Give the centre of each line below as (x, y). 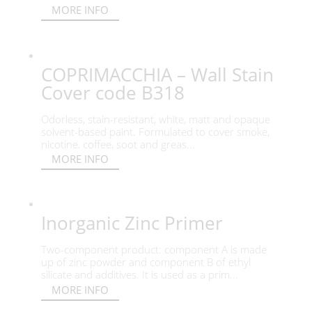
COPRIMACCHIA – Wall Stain (157, 74)
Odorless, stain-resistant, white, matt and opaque (155, 119)
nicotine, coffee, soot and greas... (118, 144)
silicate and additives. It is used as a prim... (139, 275)
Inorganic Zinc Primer (132, 223)
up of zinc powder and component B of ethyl (146, 262)
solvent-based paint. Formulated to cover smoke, (155, 131)
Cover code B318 (112, 92)
